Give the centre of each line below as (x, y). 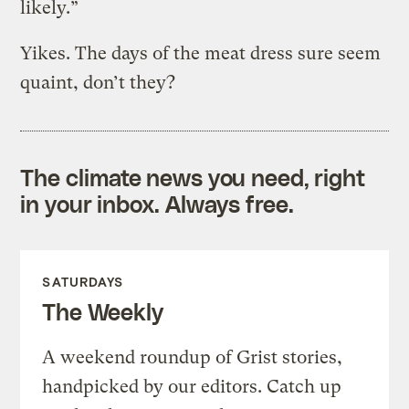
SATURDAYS (83, 281)
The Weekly (103, 311)
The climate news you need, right (193, 177)
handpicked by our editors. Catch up (192, 386)
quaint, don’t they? (98, 82)
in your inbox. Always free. (157, 203)
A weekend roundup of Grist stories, (193, 357)
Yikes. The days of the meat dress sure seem (201, 53)
